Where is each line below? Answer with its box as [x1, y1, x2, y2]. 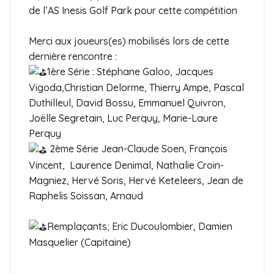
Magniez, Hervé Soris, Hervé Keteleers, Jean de [29, 174, 243, 187]
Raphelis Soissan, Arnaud [29, 189, 143, 202]
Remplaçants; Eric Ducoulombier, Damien [47, 220, 232, 232]
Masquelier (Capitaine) [29, 236, 131, 249]
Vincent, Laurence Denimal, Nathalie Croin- [29, 158, 224, 171]
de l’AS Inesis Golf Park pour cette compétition [29, 4, 237, 17]
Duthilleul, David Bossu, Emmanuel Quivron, [29, 97, 226, 109]
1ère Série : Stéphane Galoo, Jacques [47, 65, 213, 78]
